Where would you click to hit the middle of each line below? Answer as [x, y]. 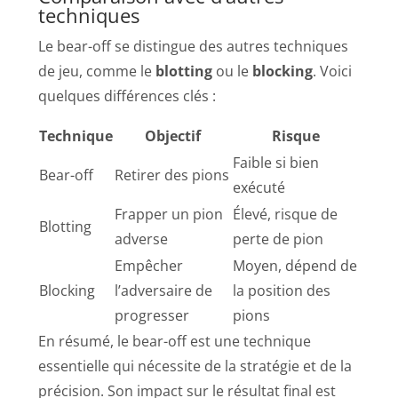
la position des [282, 290]
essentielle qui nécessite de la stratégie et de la [195, 366]
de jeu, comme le [97, 71]
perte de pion [279, 239]
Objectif [173, 135]
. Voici [333, 71]
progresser [152, 315]
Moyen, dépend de [295, 265]
